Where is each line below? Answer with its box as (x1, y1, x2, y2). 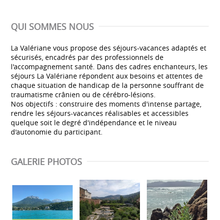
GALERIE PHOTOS (11, 155, 82, 167)
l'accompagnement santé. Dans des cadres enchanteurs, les (11, 61, 208, 71)
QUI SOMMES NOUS (11, 20, 94, 32)
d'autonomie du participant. (11, 127, 103, 137)
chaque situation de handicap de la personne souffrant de (11, 80, 204, 90)
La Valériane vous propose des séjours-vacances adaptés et (11, 43, 206, 53)
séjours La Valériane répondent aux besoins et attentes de (11, 71, 203, 81)
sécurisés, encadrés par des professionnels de (11, 52, 164, 62)
